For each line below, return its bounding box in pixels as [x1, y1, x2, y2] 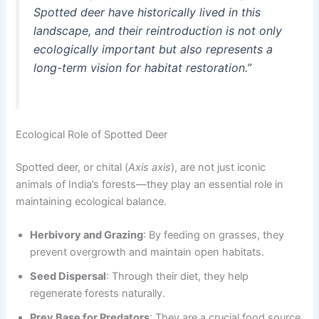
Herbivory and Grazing [30, 229, 144, 242]
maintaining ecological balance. [16, 195, 167, 209]
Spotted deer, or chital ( [16, 161, 129, 174]
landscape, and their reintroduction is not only [33, 23, 283, 38]
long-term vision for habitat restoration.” [33, 60, 252, 75]
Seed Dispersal [30, 270, 107, 283]
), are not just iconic [171, 161, 266, 174]
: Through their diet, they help [106, 270, 249, 283]
